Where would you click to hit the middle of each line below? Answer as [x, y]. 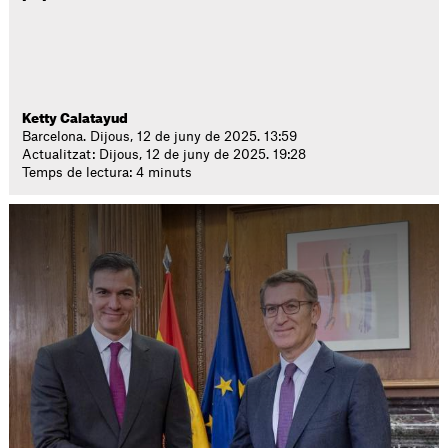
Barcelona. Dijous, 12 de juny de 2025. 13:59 [160, 136]
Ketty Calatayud [75, 118]
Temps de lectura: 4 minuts [107, 172]
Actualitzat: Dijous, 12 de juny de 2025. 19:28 [164, 154]
